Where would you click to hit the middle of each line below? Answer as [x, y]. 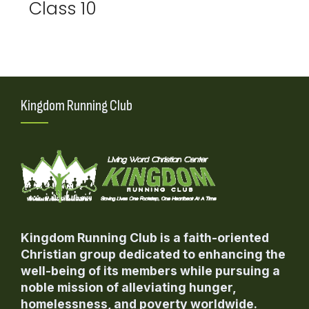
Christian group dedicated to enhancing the [153, 255]
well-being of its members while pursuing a [150, 271]
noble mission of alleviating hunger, [128, 288]
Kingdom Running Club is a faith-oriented [145, 238]
